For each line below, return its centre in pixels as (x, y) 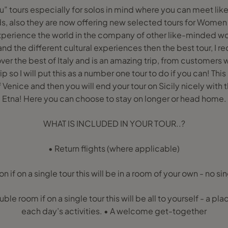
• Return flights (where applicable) (114, 148)
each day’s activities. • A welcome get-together (114, 211)
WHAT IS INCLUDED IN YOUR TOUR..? (114, 123)
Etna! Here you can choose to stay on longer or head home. (114, 98)
